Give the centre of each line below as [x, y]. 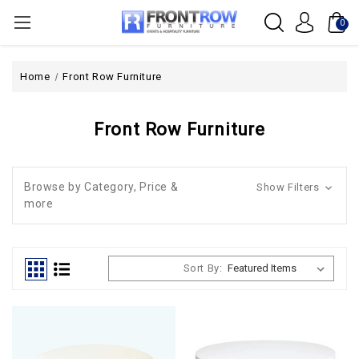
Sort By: [203, 268]
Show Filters [289, 187]
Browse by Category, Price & [101, 187]
